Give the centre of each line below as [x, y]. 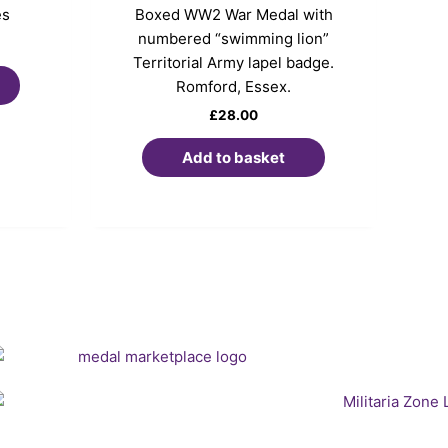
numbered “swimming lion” [233, 39]
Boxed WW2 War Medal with [233, 15]
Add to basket [233, 158]
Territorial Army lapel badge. [233, 63]
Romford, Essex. [233, 87]
